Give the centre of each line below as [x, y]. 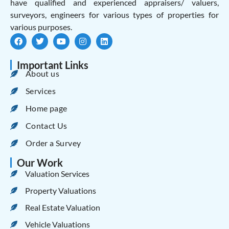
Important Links [53, 65]
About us [42, 74]
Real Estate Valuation [62, 207]
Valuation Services [57, 173]
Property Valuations [60, 190]
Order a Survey [53, 143]
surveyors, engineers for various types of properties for [114, 14]
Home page [46, 108]
